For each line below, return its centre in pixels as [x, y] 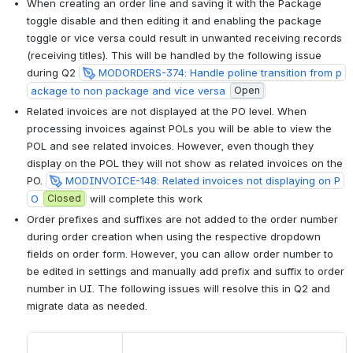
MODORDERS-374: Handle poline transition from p [220, 73]
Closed [64, 199]
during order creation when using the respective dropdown [174, 237]
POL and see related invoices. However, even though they [170, 146]
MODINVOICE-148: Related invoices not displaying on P [203, 181]
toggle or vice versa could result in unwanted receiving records [184, 38]
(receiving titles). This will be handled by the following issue [174, 56]
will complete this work [145, 199]
